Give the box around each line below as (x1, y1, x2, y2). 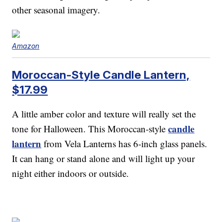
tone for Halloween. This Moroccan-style (12, 122, 168, 135)
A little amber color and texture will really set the (12, 107, 196, 120)
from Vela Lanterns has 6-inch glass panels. (44, 137, 208, 150)
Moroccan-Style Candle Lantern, (12, 67, 190, 81)
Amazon (12, 41, 40, 50)
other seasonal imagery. (12, 3, 101, 16)
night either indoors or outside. (12, 166, 129, 179)
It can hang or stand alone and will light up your (12, 152, 195, 165)
